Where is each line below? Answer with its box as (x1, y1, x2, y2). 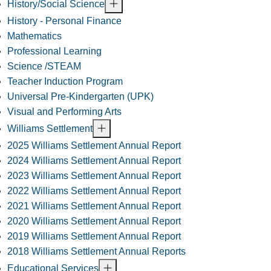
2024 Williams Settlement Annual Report (7, 155, 181, 166)
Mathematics (7, 31, 62, 42)
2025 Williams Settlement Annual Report (7, 140, 181, 151)
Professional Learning (7, 46, 102, 57)
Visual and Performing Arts (7, 106, 122, 117)
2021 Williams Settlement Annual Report (7, 201, 181, 212)
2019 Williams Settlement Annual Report (7, 231, 181, 242)
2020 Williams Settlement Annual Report (7, 216, 181, 227)
